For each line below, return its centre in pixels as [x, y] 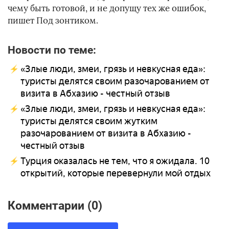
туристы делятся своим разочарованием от [115, 82]
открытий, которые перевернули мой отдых [116, 174]
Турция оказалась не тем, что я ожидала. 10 [115, 161]
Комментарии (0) [55, 206]
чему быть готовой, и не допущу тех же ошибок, [107, 8]
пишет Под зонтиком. [53, 21]
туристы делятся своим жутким [89, 121]
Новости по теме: [52, 50]
